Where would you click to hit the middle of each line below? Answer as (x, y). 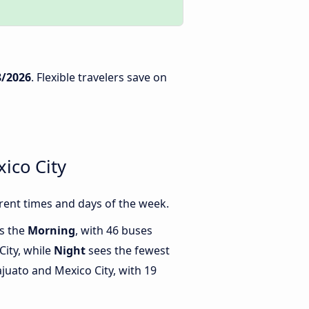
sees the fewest (128, 251)
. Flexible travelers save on (99, 77)
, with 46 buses (114, 231)
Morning (51, 231)
